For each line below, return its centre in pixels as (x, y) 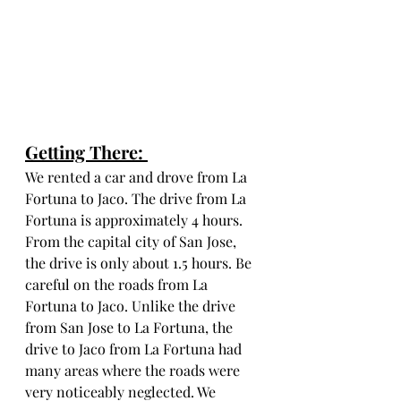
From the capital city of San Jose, (132, 241)
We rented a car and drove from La (138, 177)
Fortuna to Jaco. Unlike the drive (132, 306)
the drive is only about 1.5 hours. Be (140, 263)
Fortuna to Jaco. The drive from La (137, 198)
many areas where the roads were (134, 370)
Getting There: (86, 152)
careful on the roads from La (118, 284)
